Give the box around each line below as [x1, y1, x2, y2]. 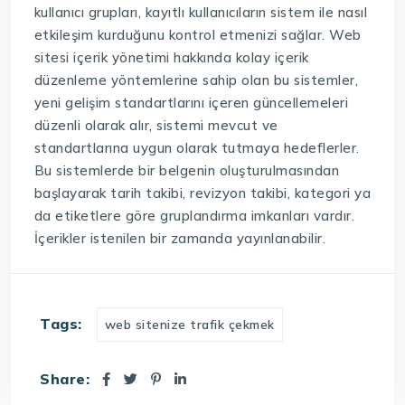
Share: [40, 369, 89, 388]
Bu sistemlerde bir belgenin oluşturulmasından [33, 161, 340, 179]
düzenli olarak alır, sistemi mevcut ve [33, 116, 278, 134]
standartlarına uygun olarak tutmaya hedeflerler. [33, 138, 360, 156]
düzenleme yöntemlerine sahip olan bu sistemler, [33, 71, 359, 89]
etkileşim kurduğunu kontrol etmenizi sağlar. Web [33, 25, 362, 43]
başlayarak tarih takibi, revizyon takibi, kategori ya [33, 184, 372, 202]
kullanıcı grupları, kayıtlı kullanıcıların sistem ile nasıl [33, 3, 368, 21]
